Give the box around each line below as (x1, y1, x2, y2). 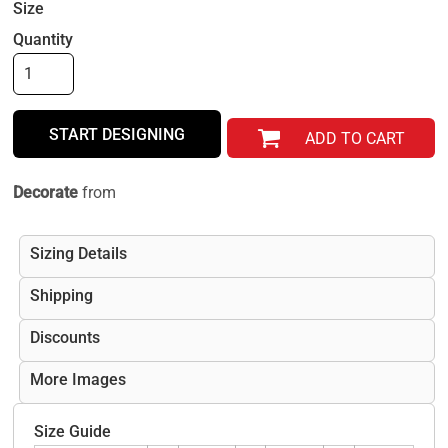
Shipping (30, 286, 93, 306)
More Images (30, 370, 126, 390)
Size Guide (34, 422, 111, 442)
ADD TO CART (305, 128, 405, 148)
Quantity (13, 30, 73, 50)
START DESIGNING (49, 125, 185, 145)
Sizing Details (30, 244, 127, 264)
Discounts (30, 328, 100, 348)
